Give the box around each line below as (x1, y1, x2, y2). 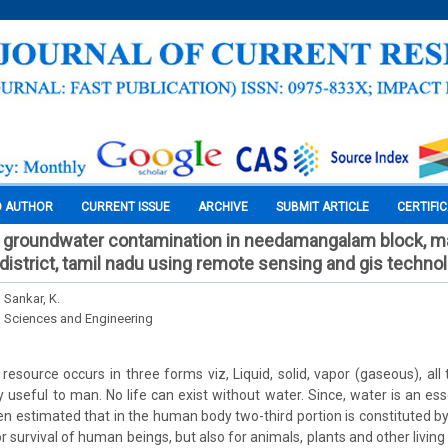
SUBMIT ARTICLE (276, 200, 369, 214)
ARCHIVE (198, 200, 248, 214)
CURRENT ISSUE (81, 200, 170, 214)
